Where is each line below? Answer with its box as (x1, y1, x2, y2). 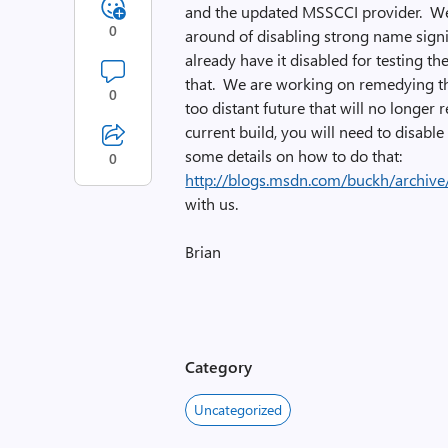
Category (185, 356, 253, 377)
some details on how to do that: (185, 145, 403, 166)
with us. (185, 193, 239, 214)
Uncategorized (194, 400, 283, 419)
